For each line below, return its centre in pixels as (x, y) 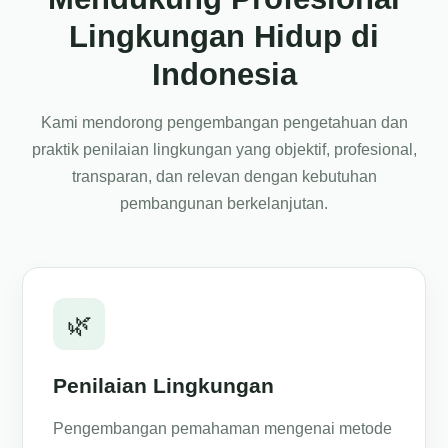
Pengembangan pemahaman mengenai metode (223, 428)
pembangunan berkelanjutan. (224, 203)
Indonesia (224, 74)
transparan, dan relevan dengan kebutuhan (224, 176)
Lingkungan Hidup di (224, 36)
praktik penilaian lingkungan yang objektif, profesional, (224, 149)
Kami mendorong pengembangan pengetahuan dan (224, 122)
